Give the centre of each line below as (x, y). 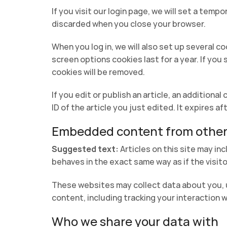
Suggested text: (86, 149)
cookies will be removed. (98, 72)
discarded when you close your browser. (129, 24)
